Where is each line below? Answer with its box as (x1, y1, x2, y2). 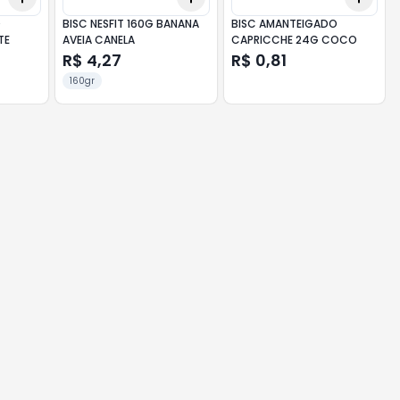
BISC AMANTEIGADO (230, 16, 337, 31)
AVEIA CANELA (62, 32, 136, 47)
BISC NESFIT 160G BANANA (62, 16, 200, 31)
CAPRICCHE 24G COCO (230, 32, 357, 47)
